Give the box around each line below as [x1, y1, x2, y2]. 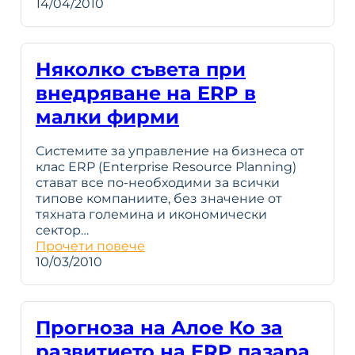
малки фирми [36, 105, 179, 128]
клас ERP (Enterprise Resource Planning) [36, 158, 296, 174]
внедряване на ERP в [36, 81, 256, 105]
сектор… [36, 222, 89, 238]
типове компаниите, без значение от [36, 190, 282, 206]
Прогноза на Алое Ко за [36, 315, 283, 339]
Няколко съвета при [36, 57, 246, 81]
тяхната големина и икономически [36, 206, 267, 222]
